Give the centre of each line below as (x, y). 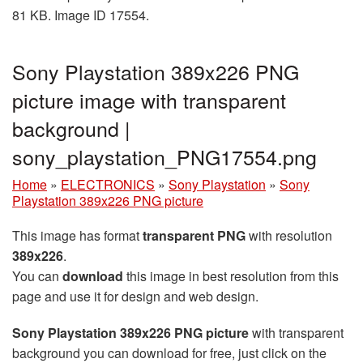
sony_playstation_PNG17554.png (164, 157)
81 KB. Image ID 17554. (81, 15)
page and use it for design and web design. (135, 297)
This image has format (77, 236)
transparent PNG (194, 236)
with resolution (289, 236)
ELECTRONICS (108, 185)
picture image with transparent (149, 100)
